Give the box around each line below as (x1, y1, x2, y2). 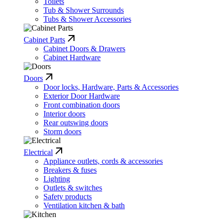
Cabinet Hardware (43, 53, 101, 62)
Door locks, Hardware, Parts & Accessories (43, 83, 179, 92)
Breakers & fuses (43, 166, 97, 175)
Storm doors (43, 127, 81, 136)
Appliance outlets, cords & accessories (43, 157, 163, 166)
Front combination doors (43, 101, 120, 110)
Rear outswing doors (43, 118, 108, 127)
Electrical (24, 148, 53, 157)
